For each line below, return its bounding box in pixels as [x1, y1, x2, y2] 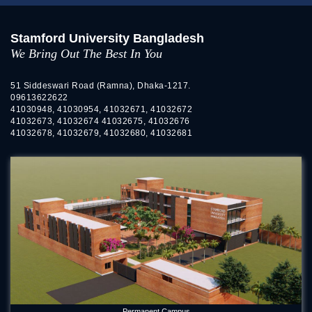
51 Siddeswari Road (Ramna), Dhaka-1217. [10, 81, 191, 91]
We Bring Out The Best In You [10, 47, 162, 61]
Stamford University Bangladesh [10, 31, 204, 46]
